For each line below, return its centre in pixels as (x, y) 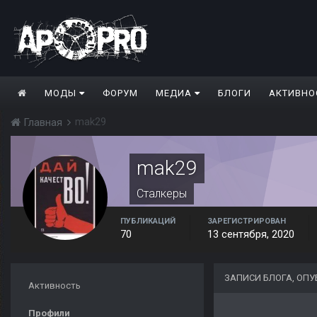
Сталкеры (162, 194)
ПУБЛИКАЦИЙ (148, 221)
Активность (54, 286)
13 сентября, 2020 (251, 235)
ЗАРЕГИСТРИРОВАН (247, 221)
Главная (43, 123)
